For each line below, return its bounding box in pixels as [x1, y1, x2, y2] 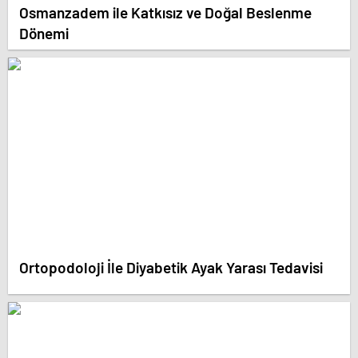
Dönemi [19, 23, 69, 42]
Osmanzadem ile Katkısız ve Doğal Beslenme [19, 2, 312, 22]
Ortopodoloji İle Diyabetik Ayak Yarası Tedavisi [19, 257, 323, 276]
